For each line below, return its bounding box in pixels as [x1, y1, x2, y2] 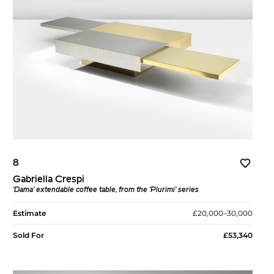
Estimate [13, 209, 46, 218]
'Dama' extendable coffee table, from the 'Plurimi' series [13, 187, 199, 194]
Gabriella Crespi [13, 175, 85, 185]
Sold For [13, 231, 45, 240]
